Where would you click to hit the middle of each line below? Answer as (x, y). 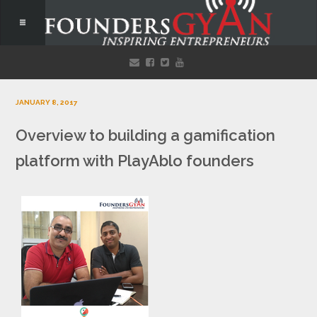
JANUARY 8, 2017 (46, 102)
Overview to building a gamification (145, 135)
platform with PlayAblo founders (134, 161)
